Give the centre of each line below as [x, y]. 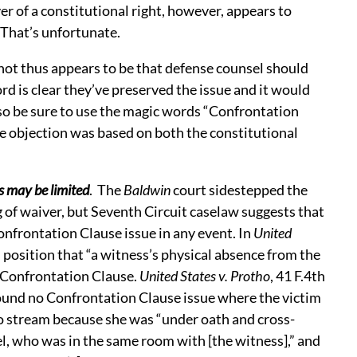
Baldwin [148, 190]
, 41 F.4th [298, 276]
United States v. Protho [205, 276]
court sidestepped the [240, 190]
